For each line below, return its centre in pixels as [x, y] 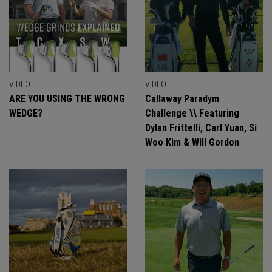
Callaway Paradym [182, 99]
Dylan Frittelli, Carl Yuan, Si [201, 128]
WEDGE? [26, 113]
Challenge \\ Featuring [192, 113]
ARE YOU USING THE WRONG [67, 99]
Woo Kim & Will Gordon [192, 142]
